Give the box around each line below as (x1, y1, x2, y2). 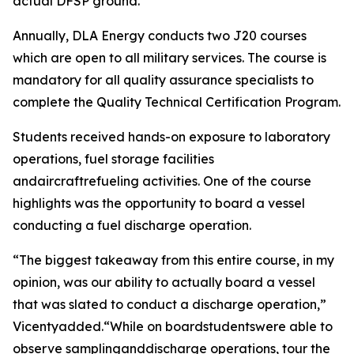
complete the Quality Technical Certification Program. (13, 94, 341, 110)
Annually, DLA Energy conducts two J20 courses (13, 28, 307, 43)
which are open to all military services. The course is (13, 50, 326, 66)
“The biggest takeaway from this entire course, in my (13, 252, 334, 268)
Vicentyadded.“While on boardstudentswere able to (13, 318, 333, 334)
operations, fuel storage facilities (13, 151, 214, 167)
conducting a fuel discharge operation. (13, 217, 251, 233)
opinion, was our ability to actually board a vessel (13, 274, 315, 290)
